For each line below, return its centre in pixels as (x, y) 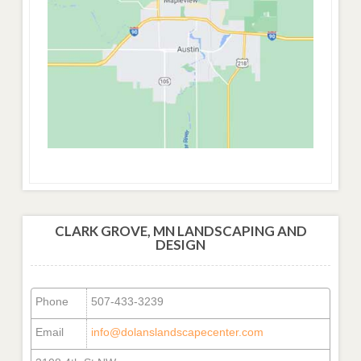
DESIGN (180, 244)
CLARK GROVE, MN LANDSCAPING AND (180, 230)
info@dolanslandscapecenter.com (177, 332)
